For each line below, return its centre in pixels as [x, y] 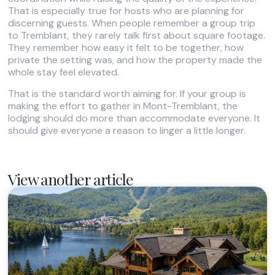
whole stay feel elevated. [64, 72]
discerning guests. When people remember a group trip [132, 23]
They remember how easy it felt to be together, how [126, 48]
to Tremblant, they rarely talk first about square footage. [137, 36]
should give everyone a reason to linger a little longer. [127, 130]
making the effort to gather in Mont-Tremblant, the [123, 106]
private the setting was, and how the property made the [135, 60]
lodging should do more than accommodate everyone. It [134, 118]
